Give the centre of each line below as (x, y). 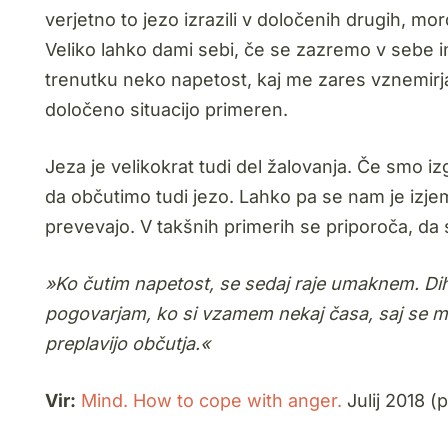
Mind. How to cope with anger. (211, 400)
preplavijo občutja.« (127, 343)
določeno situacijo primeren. (166, 109)
